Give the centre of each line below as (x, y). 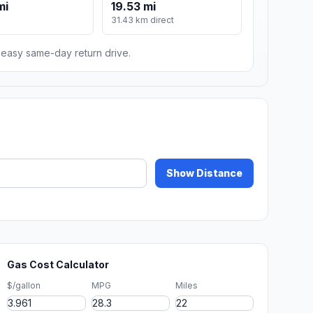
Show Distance (204, 173)
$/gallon (24, 286)
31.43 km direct (143, 20)
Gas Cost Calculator (58, 265)
